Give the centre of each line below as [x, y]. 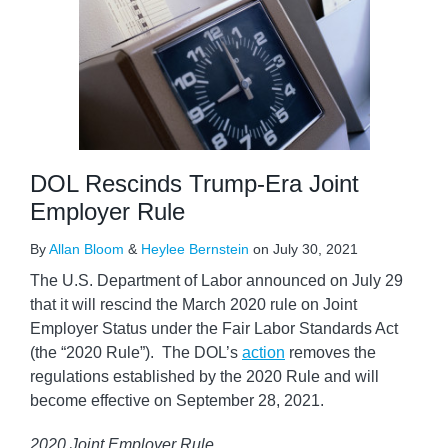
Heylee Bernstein [195, 249]
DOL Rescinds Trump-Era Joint [194, 183]
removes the [330, 352]
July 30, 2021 [315, 249]
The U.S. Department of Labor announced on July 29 [216, 280]
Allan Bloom [86, 249]
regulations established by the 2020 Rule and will [204, 376]
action [263, 352]
